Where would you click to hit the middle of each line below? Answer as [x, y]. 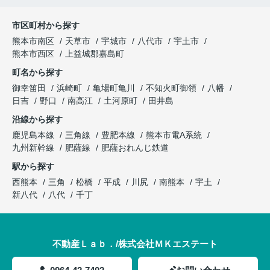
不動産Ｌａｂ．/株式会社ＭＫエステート [135, 243]
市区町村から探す [46, 25]
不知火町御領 [172, 88]
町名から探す [37, 72]
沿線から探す [37, 119]
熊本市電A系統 [175, 135]
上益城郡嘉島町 [95, 53]
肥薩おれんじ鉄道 [135, 147]
